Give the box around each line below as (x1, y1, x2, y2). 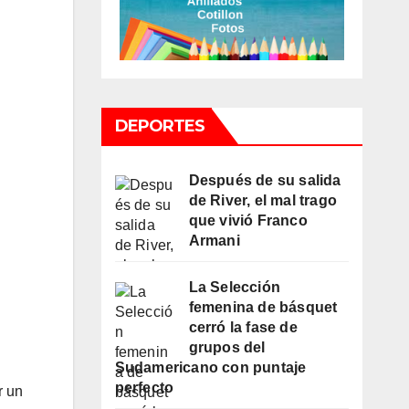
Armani (188, 233, 240, 249)
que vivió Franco (188, 213, 308, 229)
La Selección (188, 279, 280, 296)
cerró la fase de (188, 320, 298, 336)
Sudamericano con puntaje (114, 360, 307, 376)
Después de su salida (188, 173, 341, 189)
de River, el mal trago (188, 193, 337, 209)
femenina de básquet (188, 299, 338, 316)
